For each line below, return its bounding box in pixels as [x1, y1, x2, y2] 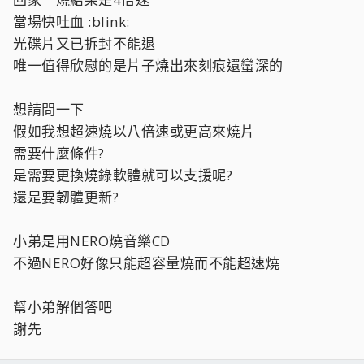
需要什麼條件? [13, 144, 105, 162]
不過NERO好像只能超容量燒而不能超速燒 [13, 253, 279, 272]
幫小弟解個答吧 [13, 297, 113, 316]
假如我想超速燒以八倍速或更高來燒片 [13, 122, 255, 141]
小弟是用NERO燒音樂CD [13, 232, 171, 250]
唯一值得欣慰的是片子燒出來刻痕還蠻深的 [13, 56, 284, 75]
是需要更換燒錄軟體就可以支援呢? [13, 166, 232, 184]
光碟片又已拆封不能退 [13, 34, 155, 53]
